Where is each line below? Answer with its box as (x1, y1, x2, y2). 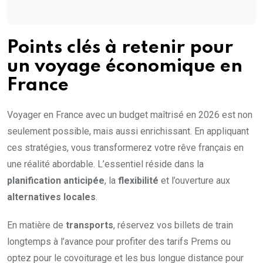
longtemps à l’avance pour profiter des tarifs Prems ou (7, 236, 231, 248)
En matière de (7, 220, 66, 231)
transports (66, 220, 113, 231)
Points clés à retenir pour (7, 39, 233, 58)
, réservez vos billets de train (113, 220, 233, 231)
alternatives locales (7, 191, 96, 203)
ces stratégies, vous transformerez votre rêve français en (7, 142, 244, 154)
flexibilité (118, 175, 159, 187)
